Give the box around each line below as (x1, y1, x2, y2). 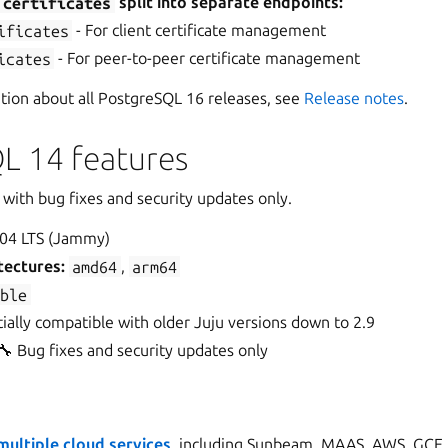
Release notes (304, 89, 404, 108)
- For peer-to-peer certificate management (53, 49, 360, 68)
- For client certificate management (71, 21, 326, 40)
